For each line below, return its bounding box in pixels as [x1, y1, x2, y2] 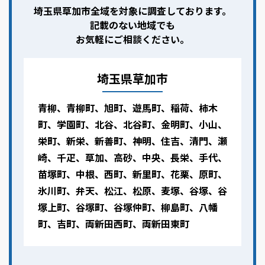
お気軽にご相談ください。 [76, 32, 189, 47]
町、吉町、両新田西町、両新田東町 [38, 216, 189, 231]
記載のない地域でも [90, 18, 175, 33]
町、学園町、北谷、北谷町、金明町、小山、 [38, 117, 227, 132]
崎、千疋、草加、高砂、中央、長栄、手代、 [38, 150, 227, 165]
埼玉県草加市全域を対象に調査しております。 [34, 4, 231, 18]
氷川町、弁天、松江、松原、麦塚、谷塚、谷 [38, 183, 227, 198]
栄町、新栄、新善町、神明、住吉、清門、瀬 [38, 134, 227, 148]
